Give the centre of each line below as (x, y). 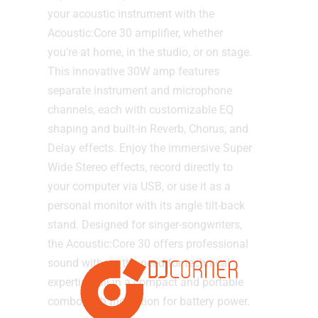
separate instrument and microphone (140, 90)
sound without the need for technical (139, 263)
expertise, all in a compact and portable (146, 282)
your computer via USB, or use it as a (139, 186)
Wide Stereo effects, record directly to (140, 167)
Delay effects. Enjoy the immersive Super (150, 148)
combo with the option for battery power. (149, 301)
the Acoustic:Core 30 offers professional (148, 243)
